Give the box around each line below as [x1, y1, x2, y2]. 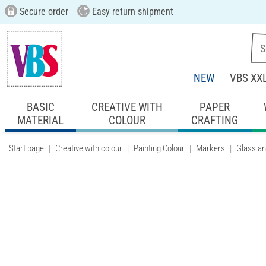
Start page [9, 142, 44, 154]
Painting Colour [134, 142, 185, 154]
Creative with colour [55, 142, 122, 154]
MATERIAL [17, 113, 64, 127]
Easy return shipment [89, 6, 173, 17]
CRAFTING [191, 113, 238, 127]
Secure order [17, 6, 68, 17]
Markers [196, 142, 225, 154]
